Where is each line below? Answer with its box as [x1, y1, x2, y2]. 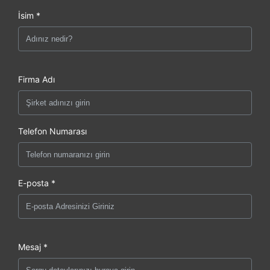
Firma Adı [18, 74, 55, 84]
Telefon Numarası [18, 125, 87, 136]
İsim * [18, 10, 40, 20]
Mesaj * [18, 241, 48, 252]
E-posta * [18, 177, 55, 188]
